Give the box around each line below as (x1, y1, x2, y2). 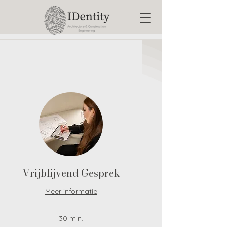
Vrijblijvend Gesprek (22, 165, 120, 181)
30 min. (59, 214, 83, 223)
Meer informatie (45, 186, 97, 196)
